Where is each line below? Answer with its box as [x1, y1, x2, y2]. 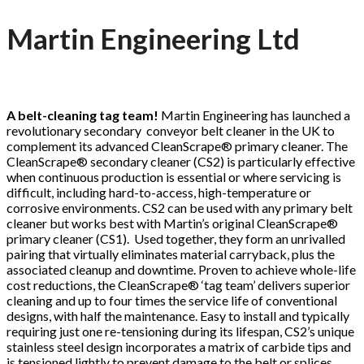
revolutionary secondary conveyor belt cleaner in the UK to [6, 123, 335, 139]
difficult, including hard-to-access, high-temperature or [6, 184, 311, 201]
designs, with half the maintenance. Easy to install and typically [6, 308, 349, 324]
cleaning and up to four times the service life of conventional [6, 292, 337, 309]
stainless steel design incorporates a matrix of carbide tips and [6, 339, 351, 355]
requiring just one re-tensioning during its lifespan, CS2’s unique [6, 323, 354, 340]
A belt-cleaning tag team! [6, 107, 161, 123]
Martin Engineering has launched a [161, 107, 350, 123]
